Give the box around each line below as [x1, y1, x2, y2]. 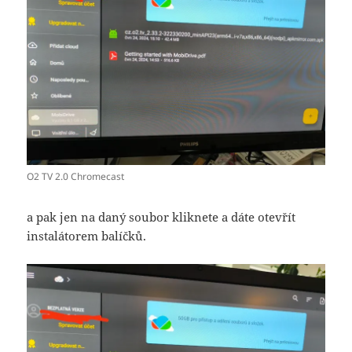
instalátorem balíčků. [27, 228, 147, 244]
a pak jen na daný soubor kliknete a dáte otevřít [27, 209, 296, 225]
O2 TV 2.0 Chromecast [27, 170, 125, 184]
